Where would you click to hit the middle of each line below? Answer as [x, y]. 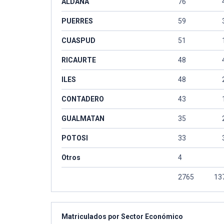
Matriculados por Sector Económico [122, 216]
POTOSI [75, 138]
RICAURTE [79, 60]
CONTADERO [83, 99]
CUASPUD [78, 40]
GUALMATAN [83, 118]
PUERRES [77, 21]
